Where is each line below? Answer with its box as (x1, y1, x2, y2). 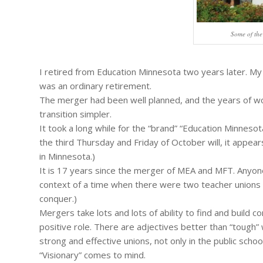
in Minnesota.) (39, 150, 95, 163)
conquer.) (39, 193, 77, 205)
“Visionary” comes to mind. (39, 249, 146, 261)
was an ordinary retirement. (39, 80, 151, 92)
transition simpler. (39, 108, 112, 120)
